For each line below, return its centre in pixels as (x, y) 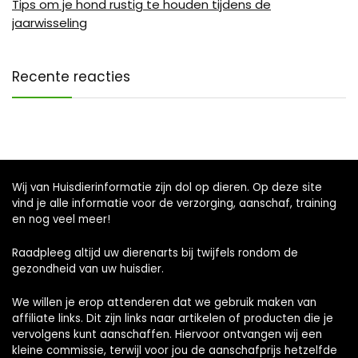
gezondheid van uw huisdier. (88, 269)
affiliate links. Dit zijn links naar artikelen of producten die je (173, 318)
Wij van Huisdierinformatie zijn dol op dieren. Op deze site (167, 187)
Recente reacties (71, 77)
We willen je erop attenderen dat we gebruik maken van (164, 302)
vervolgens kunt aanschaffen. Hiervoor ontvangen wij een (167, 334)
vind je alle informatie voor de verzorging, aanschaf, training (174, 203)
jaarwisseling (50, 23)
